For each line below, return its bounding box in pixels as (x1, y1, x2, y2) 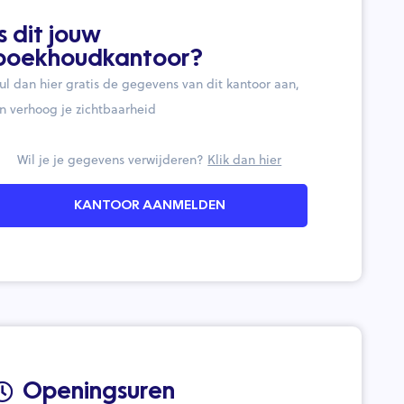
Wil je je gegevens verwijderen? (17, 150, 208, 169)
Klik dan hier (207, 150, 282, 169)
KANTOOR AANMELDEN (73, 198, 225, 212)
